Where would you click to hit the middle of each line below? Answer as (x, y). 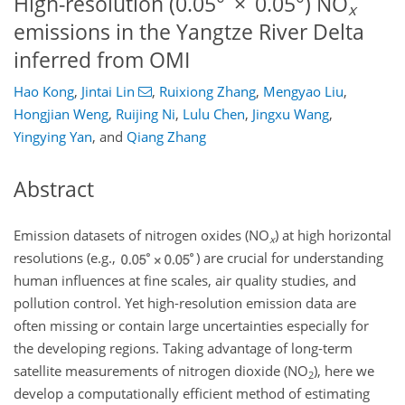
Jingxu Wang (291, 114)
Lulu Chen (214, 114)
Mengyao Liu (303, 92)
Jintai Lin (108, 92)
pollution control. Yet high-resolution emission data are (185, 302)
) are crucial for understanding (290, 257)
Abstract (54, 190)
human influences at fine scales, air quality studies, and (185, 280)
